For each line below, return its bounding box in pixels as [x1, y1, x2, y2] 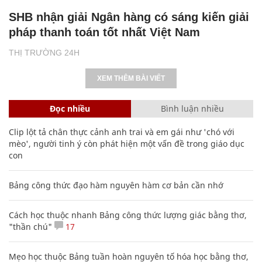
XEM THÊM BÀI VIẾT [97, 74, 165, 82]
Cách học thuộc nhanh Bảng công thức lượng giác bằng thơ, [9, 209, 247, 220]
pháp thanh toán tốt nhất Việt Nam [9, 25, 200, 39]
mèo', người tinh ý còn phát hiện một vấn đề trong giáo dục [9, 137, 244, 149]
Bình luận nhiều [160, 102, 224, 114]
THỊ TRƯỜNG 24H [9, 47, 80, 57]
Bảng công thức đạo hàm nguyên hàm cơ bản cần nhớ [9, 179, 223, 191]
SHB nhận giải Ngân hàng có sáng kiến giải [9, 10, 249, 23]
